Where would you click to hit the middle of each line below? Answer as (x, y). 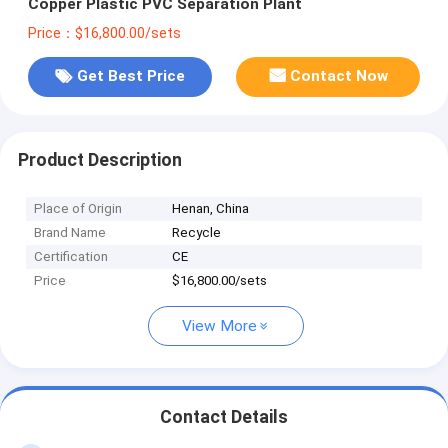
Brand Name (70, 233)
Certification (71, 257)
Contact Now (339, 76)
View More (219, 326)
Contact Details (224, 417)
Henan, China (211, 209)
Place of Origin (78, 209)
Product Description (99, 159)
